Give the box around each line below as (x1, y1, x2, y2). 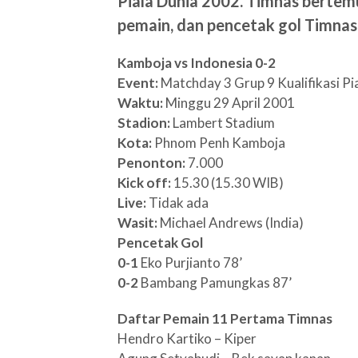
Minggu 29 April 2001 (165, 94, 295, 111)
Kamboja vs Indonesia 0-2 (117, 54, 276, 71)
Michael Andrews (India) (157, 214, 304, 231)
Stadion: (117, 114, 173, 131)
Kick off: (117, 174, 171, 191)
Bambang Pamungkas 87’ (138, 274, 292, 291)
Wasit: (117, 214, 157, 231)
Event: (117, 74, 158, 91)
